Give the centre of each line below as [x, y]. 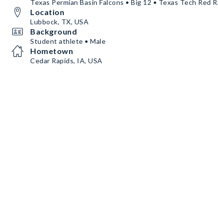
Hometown [52, 51]
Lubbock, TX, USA [59, 22]
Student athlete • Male [68, 41]
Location [47, 12]
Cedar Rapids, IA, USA [66, 61]
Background [54, 31]
